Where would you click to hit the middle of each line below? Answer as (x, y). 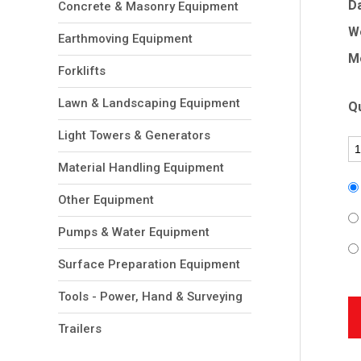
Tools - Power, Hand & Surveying (150, 297)
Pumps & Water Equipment (134, 232)
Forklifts (82, 71)
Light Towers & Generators (134, 135)
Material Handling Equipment (141, 168)
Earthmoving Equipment (125, 39)
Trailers (80, 329)
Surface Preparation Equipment (149, 264)
